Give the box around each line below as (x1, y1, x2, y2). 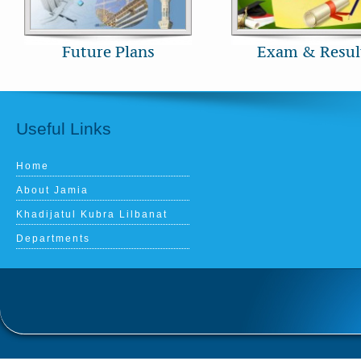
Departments (16, 233, 90, 244)
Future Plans (61, 44, 155, 62)
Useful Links (16, 119, 111, 138)
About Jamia (16, 185, 89, 196)
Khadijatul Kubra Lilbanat (16, 209, 168, 220)
